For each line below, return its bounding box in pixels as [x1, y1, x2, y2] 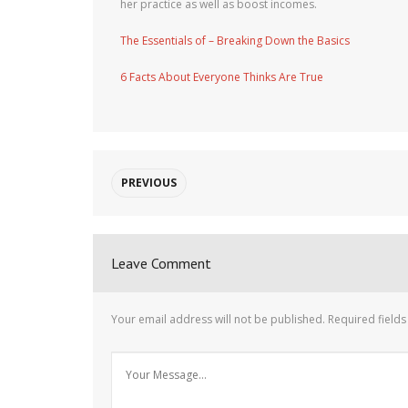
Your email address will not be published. [111, 311, 325, 327]
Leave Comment [111, 254, 211, 272]
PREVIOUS [121, 175, 177, 190]
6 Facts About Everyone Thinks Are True [120, 69, 323, 85]
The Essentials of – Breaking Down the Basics [120, 33, 350, 48]
